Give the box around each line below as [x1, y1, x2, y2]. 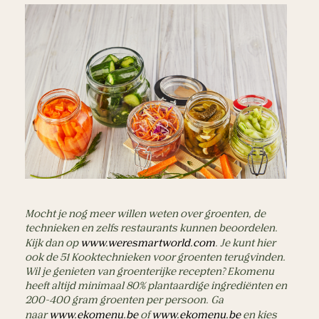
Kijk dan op [25, 239, 78, 249]
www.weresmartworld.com [78, 239, 215, 249]
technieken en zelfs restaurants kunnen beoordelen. [25, 224, 278, 234]
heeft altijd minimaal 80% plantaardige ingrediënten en [25, 281, 287, 292]
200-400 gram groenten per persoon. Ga [25, 296, 224, 306]
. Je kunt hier [215, 239, 276, 249]
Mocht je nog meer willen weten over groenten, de [25, 209, 266, 220]
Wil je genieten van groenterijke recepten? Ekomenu [25, 267, 274, 278]
